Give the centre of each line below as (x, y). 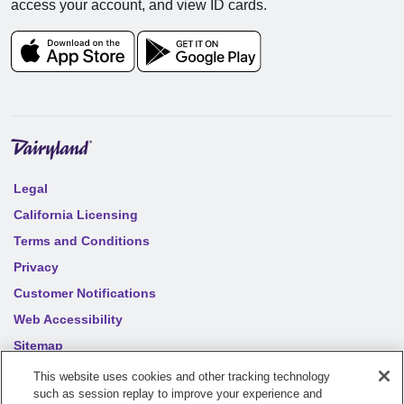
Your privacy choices (78, 376)
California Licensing (76, 214)
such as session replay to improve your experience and (178, 394)
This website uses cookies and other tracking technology (182, 376)
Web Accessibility (68, 319)
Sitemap (38, 345)
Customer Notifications (85, 293)
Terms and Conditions (82, 240)
